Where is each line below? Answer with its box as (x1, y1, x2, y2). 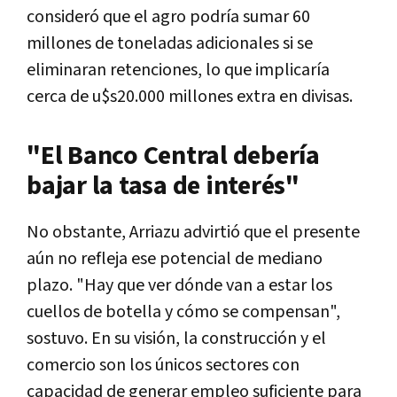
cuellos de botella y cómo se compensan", (27, 300, 340, 323)
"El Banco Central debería (27, 137, 320, 174)
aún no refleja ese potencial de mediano (27, 246, 323, 270)
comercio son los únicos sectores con (27, 353, 300, 377)
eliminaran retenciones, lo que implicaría (27, 58, 330, 82)
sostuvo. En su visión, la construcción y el (27, 326, 326, 350)
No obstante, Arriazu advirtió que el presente (27, 220, 360, 244)
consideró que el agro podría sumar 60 (27, 4, 310, 28)
